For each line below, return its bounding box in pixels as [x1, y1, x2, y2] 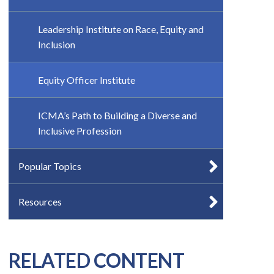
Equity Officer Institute [37, 74, 135, 86]
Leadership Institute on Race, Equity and [37, 23, 204, 35]
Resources [18, 196, 62, 207]
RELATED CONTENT [8, 248, 185, 272]
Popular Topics [18, 160, 81, 172]
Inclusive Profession [37, 125, 122, 136]
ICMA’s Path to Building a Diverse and [37, 109, 197, 121]
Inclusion [37, 39, 75, 50]
